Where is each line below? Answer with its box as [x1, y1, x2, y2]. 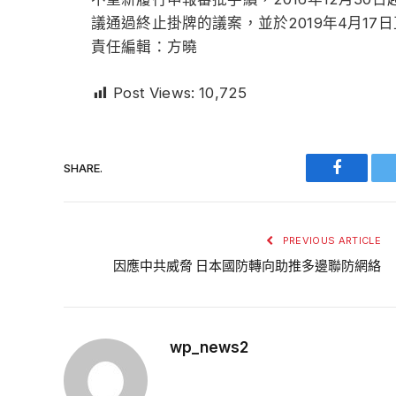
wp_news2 [170, 339, 248, 357]
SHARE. [64, 160, 103, 175]
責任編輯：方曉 [91, 37, 198, 56]
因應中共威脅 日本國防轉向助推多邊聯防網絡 [113, 257, 381, 275]
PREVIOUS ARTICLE [279, 234, 381, 247]
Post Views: [113, 84, 194, 103]
